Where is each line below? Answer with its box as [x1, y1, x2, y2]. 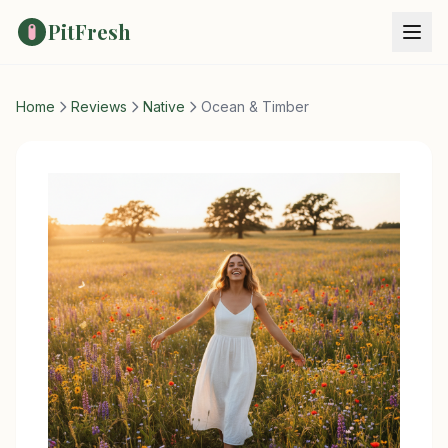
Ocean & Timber [201, 98, 309, 115]
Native [143, 98, 185, 115]
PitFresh [48, 18, 131, 45]
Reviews [71, 98, 127, 115]
